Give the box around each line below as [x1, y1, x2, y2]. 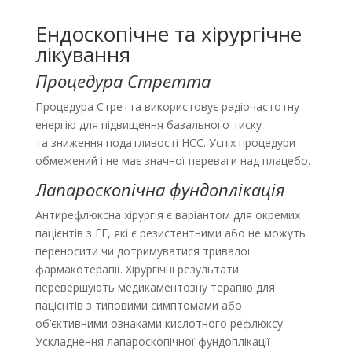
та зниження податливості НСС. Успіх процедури [35, 135, 295, 151]
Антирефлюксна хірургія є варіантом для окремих [35, 207, 300, 223]
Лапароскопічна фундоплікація [35, 178, 285, 202]
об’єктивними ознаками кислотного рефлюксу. [35, 316, 285, 332]
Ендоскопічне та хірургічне [35, 20, 302, 49]
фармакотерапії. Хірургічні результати [35, 262, 239, 277]
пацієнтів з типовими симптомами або [35, 298, 242, 313]
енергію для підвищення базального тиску [35, 117, 262, 133]
